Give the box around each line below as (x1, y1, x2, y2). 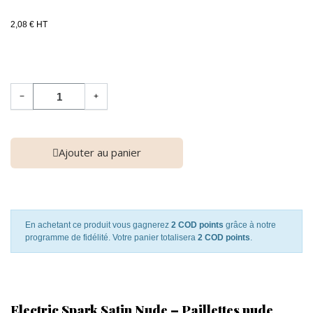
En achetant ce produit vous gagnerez (25, 220, 171, 231)
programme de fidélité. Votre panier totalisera (25, 233, 198, 243)
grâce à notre (224, 220, 276, 231)
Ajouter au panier (59, 145, 141, 160)
